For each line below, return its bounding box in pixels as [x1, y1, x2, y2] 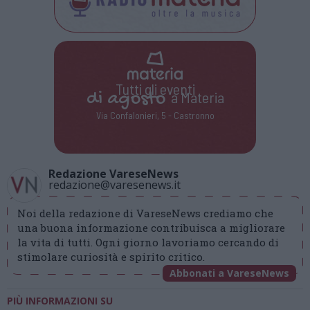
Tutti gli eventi [115, 80, 195, 98]
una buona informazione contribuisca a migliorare [17, 221, 285, 235]
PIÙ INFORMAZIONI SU [7, 294, 113, 307]
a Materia [165, 88, 224, 107]
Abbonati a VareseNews [170, 266, 289, 280]
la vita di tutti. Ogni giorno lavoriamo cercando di [17, 235, 279, 249]
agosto [107, 88, 165, 111]
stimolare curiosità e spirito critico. [17, 250, 205, 264]
